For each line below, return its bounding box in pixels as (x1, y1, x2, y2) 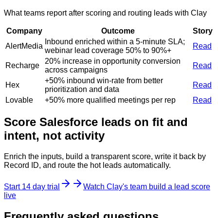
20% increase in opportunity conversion (45, 56, 181, 65)
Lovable (5, 95, 33, 104)
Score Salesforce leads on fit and (4, 115, 188, 129)
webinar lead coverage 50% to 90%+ (45, 46, 171, 54)
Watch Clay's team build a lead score (83, 182, 210, 191)
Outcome (101, 26, 135, 35)
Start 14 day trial (4, 182, 60, 191)
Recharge (5, 61, 39, 70)
